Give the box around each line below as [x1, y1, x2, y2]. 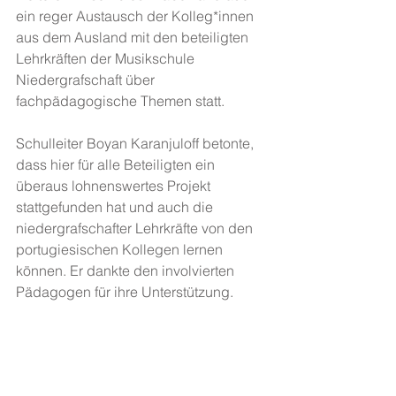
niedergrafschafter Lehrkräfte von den [16, 219, 256, 237]
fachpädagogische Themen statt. [16, 92, 228, 110]
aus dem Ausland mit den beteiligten [16, 28, 252, 46]
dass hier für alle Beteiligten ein [16, 156, 218, 173]
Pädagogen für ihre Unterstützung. [16, 283, 233, 301]
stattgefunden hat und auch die [16, 198, 217, 216]
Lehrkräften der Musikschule [16, 49, 198, 67]
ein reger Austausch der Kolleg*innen [16, 7, 257, 25]
